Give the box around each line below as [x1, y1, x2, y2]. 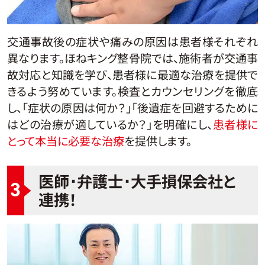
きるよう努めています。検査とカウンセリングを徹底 [7, 82, 258, 99]
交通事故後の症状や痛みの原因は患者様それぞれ [7, 33, 258, 50]
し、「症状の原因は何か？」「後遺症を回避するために [7, 99, 258, 116]
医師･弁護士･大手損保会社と [38, 170, 236, 193]
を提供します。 [124, 132, 192, 149]
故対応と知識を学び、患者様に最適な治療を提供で [7, 66, 258, 83]
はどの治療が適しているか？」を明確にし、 [7, 115, 213, 132]
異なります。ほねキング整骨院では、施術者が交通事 [7, 49, 258, 66]
